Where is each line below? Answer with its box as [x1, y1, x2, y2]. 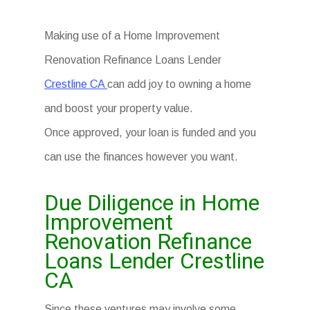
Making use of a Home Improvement [44, 30, 221, 42]
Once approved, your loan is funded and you [44, 127, 257, 138]
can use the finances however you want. [44, 151, 239, 163]
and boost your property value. [44, 102, 194, 114]
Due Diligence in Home [44, 190, 260, 216]
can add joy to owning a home [107, 78, 252, 90]
